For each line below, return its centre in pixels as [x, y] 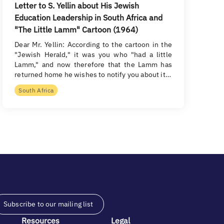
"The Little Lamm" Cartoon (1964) [76, 29]
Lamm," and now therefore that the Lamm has [93, 64]
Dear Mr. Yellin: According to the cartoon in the [93, 44]
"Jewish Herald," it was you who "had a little [93, 54]
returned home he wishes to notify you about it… [93, 74]
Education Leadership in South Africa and [89, 17]
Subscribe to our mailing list [48, 204]
